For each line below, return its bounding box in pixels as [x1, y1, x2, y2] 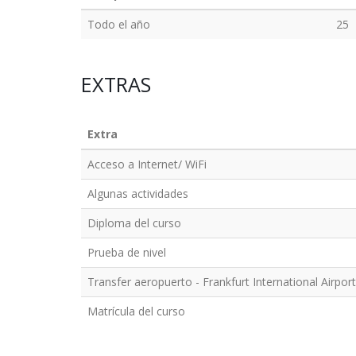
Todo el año [87, 17, 150, 32]
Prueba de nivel [87, 245, 166, 260]
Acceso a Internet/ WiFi [87, 157, 207, 172]
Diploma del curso [87, 215, 181, 230]
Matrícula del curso [87, 304, 185, 319]
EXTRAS [81, 71, 151, 98]
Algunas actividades [87, 186, 188, 201]
